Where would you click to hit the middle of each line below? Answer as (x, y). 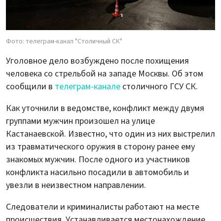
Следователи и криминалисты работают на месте (103, 207)
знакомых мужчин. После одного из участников (98, 160)
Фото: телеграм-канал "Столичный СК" (64, 42)
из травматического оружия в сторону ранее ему (100, 147)
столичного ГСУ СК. (159, 87)
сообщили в (30, 87)
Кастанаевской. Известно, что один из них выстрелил (110, 134)
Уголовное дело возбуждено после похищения (97, 61)
